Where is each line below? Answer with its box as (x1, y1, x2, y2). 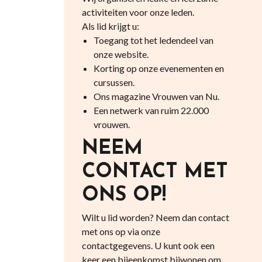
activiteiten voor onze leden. (81, 6, 194, 18)
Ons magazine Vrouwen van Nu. (93, 91, 219, 102)
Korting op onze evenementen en (93, 63, 224, 74)
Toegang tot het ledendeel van (93, 35, 213, 46)
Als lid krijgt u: (81, 20, 139, 32)
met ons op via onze (81, 226, 160, 237)
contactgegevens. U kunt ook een (81, 240, 215, 251)
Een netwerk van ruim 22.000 (93, 105, 209, 116)
